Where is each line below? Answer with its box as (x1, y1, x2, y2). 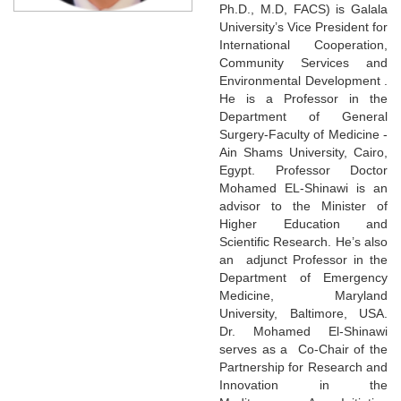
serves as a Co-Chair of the (219, 341, 388, 356)
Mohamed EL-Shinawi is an (219, 180, 388, 195)
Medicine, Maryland (219, 287, 388, 303)
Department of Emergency (219, 269, 388, 285)
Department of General (219, 108, 388, 124)
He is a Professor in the (219, 90, 388, 106)
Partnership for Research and (219, 359, 388, 374)
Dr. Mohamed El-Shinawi (219, 323, 388, 338)
